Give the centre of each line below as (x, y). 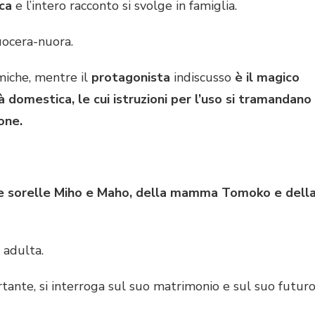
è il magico (267, 77)
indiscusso (204, 77)
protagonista (133, 77)
